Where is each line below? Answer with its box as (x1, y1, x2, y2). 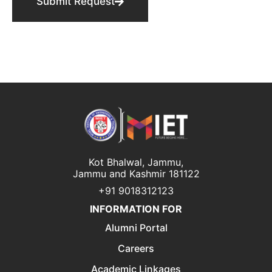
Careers (118, 242, 154, 254)
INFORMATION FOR (90, 202, 182, 215)
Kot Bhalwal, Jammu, (89, 155, 183, 168)
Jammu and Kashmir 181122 (72, 167, 200, 180)
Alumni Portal (104, 221, 168, 234)
